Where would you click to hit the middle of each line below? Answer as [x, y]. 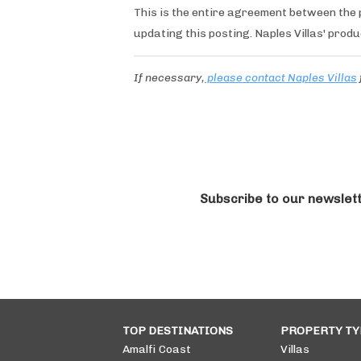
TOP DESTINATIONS [178, 330]
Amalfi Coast [157, 349]
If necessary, [169, 78]
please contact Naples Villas [281, 78]
